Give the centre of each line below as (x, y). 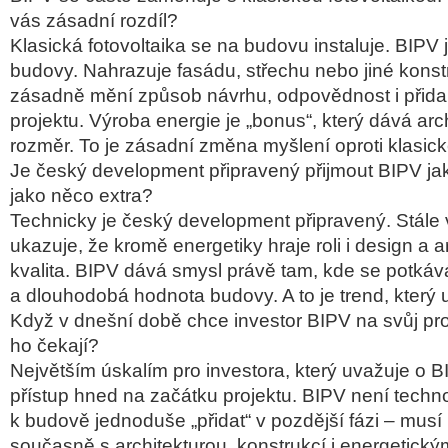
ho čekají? (54, 345)
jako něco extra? (81, 195)
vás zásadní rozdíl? (94, 20)
